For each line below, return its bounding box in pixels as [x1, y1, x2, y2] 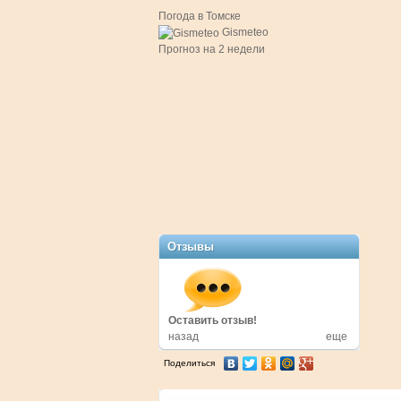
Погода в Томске [158, 10, 241, 22]
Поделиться [164, 358, 215, 368]
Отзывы [167, 240, 214, 253]
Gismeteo [222, 26, 269, 38]
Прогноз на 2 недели [158, 42, 265, 55]
